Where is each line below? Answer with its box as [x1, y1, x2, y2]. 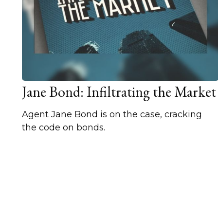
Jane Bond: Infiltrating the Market [22, 82, 216, 102]
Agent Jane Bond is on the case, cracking [22, 109, 202, 120]
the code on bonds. [22, 122, 105, 133]
